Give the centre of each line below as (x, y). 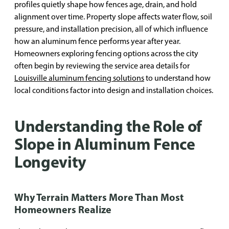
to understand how (177, 78)
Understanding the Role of (108, 126)
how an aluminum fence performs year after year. (97, 41)
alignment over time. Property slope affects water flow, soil (113, 17)
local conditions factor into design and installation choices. (114, 90)
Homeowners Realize (63, 209)
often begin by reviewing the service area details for (102, 66)
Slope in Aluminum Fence (105, 144)
